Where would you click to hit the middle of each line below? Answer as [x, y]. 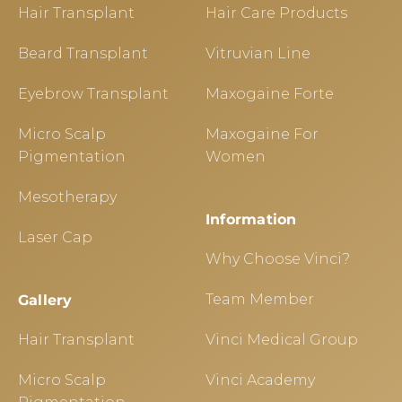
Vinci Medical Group [282, 339]
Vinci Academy [260, 380]
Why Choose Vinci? [278, 258]
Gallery [45, 300]
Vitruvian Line [258, 53]
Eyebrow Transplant [93, 93]
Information [251, 219]
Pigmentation [72, 156]
